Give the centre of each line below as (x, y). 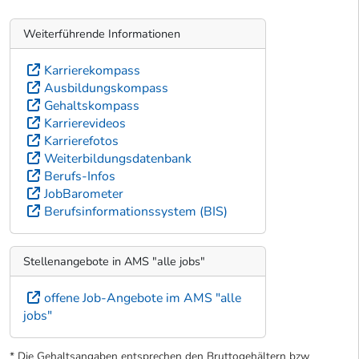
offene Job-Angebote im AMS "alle (143, 298)
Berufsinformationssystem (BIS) (136, 211)
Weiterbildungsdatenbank (118, 158)
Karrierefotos (81, 141)
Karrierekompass (92, 70)
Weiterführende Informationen (102, 33)
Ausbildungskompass (106, 88)
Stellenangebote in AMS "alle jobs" (114, 261)
